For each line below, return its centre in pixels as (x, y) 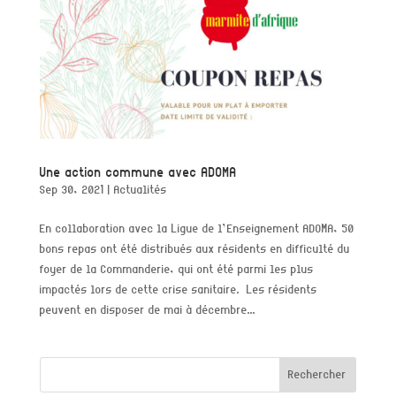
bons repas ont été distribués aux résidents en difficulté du (194, 249)
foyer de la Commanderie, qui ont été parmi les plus (176, 270)
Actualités (140, 190)
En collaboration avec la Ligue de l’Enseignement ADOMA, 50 (197, 229)
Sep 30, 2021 (72, 190)
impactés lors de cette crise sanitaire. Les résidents (178, 290)
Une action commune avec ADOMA (138, 172)
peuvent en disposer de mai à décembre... (147, 310)
